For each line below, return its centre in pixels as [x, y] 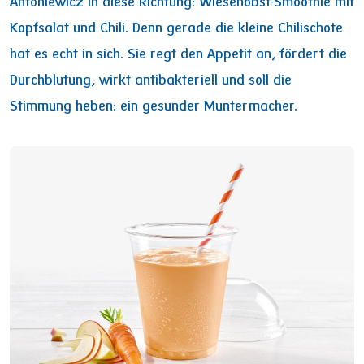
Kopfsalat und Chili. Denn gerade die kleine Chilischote [176, 29]
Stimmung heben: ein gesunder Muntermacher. [154, 107]
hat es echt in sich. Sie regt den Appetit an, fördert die [178, 55]
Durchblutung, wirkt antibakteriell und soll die [151, 81]
